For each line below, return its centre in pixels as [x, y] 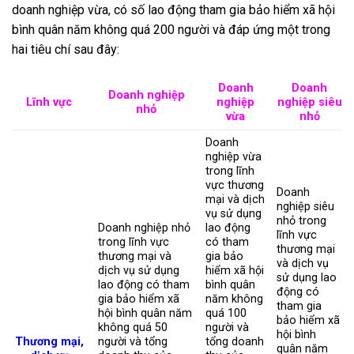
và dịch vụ [303, 263]
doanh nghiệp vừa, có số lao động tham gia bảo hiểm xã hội [173, 10]
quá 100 [226, 313]
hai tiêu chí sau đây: [66, 50]
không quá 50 [133, 327]
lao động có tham [144, 284]
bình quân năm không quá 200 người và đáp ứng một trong [171, 30]
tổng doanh [235, 341]
